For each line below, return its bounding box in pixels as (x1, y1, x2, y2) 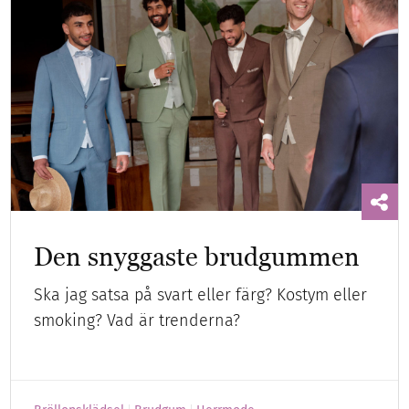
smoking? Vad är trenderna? (34, 310, 241, 331)
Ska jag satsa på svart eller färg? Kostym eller (34, 285, 368, 306)
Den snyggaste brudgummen (34, 242, 361, 272)
